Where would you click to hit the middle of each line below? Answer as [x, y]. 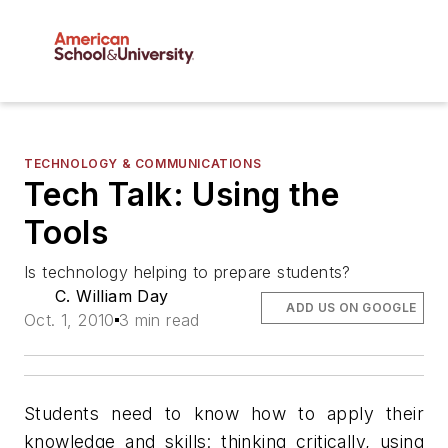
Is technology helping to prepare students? [187, 272]
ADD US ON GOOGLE [351, 308]
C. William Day [112, 296]
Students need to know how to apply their [224, 414]
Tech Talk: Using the [181, 195]
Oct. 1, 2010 [69, 320]
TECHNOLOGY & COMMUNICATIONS [143, 164]
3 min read [159, 320]
